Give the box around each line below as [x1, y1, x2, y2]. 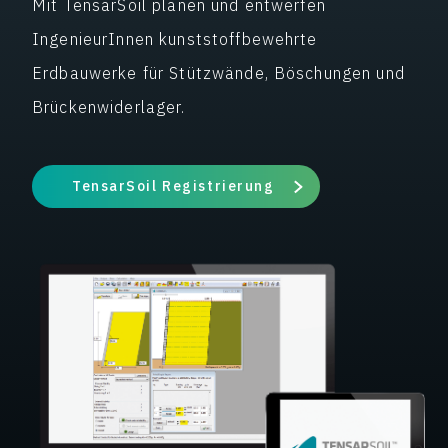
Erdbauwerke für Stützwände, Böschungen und [32, 62, 405, 83]
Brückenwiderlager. [32, 96, 186, 117]
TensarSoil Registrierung [72, 176, 275, 195]
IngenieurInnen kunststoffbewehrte [32, 28, 318, 49]
